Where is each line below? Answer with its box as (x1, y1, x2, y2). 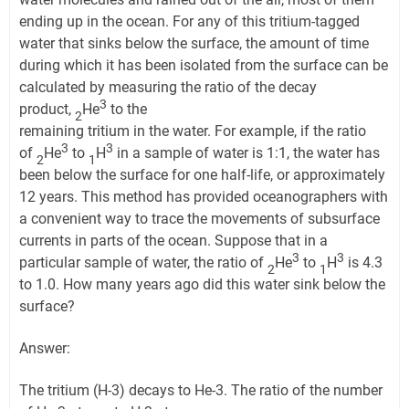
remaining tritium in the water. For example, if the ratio (19, 122, 366, 141)
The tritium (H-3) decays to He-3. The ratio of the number (19, 382, 383, 400)
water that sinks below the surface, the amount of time (19, 35, 369, 53)
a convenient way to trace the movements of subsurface (19, 210, 380, 228)
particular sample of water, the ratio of (19, 254, 267, 272)
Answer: (19, 340, 70, 358)
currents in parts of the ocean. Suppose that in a (19, 232, 328, 250)
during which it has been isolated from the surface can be (19, 57, 388, 75)
